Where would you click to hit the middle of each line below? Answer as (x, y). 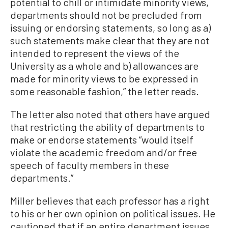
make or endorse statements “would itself (102, 139)
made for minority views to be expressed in (104, 78)
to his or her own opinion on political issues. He (113, 213)
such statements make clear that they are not (110, 40)
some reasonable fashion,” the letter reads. (105, 91)
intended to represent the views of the (95, 53)
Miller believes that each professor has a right (110, 200)
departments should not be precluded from (106, 15)
